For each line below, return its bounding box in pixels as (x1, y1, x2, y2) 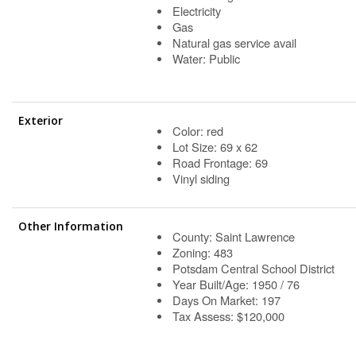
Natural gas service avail (172, 33, 296, 51)
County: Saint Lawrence (172, 227, 295, 245)
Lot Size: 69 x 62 (172, 137, 257, 155)
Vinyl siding (172, 169, 230, 187)
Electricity (172, 2, 221, 19)
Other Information (18, 218, 123, 234)
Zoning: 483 (172, 243, 233, 261)
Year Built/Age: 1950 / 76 (172, 275, 300, 292)
